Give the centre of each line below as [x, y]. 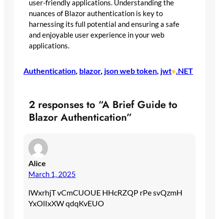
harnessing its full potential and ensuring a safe [104, 24]
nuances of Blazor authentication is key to [96, 13]
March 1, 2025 [52, 174]
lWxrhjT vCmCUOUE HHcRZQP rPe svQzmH [105, 193]
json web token [131, 71]
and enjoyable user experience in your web [96, 35]
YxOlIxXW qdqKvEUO [66, 203]
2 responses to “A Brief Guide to [103, 105]
